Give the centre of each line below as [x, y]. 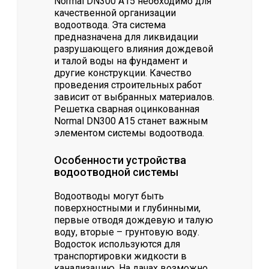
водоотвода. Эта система [110, 25]
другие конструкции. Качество [123, 73]
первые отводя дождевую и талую [134, 220]
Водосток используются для [117, 244]
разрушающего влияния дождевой [134, 49]
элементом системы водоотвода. [129, 133]
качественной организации [115, 13]
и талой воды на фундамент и [121, 61]
